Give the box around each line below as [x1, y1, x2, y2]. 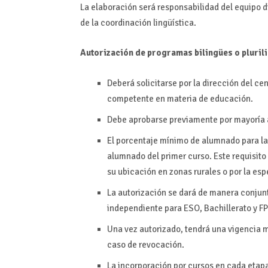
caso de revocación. [107, 239, 185, 250]
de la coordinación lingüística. [80, 17, 197, 28]
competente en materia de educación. [107, 93, 254, 104]
